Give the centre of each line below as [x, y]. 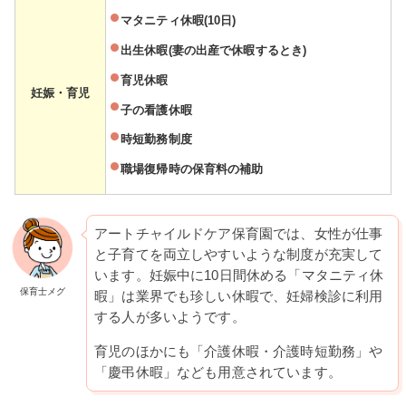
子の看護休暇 [156, 110]
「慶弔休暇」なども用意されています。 [218, 372]
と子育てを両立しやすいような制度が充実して [239, 254]
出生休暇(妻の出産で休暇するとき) [214, 51]
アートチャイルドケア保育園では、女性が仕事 [239, 233]
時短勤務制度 [156, 140]
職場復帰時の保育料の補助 [192, 169]
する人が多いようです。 [170, 317]
